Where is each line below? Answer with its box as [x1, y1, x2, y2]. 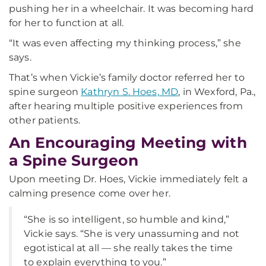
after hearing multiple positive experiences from [9, 100, 243, 112]
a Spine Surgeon [9, 151, 138, 169]
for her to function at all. [9, 17, 124, 28]
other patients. [9, 115, 81, 126]
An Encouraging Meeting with [9, 134, 247, 151]
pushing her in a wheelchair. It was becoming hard [9, 3, 254, 14]
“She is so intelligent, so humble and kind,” [24, 214, 230, 225]
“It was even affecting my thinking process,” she [9, 37, 241, 49]
